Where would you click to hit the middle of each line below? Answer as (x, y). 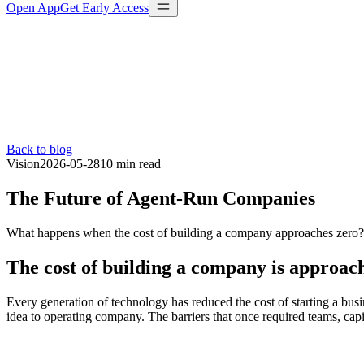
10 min (118, 164)
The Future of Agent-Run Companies (161, 198)
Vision (23, 164)
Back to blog (39, 149)
